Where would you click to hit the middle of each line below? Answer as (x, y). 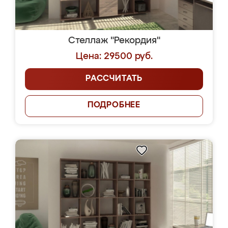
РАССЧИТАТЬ (114, 79)
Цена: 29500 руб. (114, 56)
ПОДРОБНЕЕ (114, 105)
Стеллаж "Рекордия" (114, 41)
